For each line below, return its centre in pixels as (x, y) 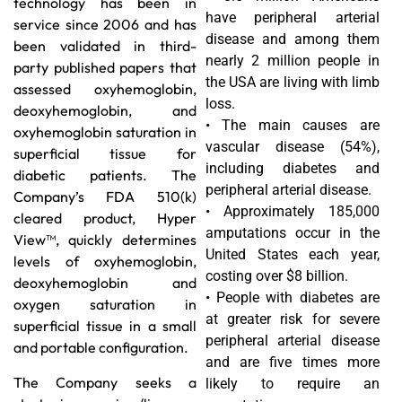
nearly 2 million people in (292, 60)
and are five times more (292, 362)
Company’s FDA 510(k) (105, 197)
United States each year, (292, 254)
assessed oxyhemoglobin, (105, 89)
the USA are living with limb (292, 82)
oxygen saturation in (105, 305)
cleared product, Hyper (105, 218)
